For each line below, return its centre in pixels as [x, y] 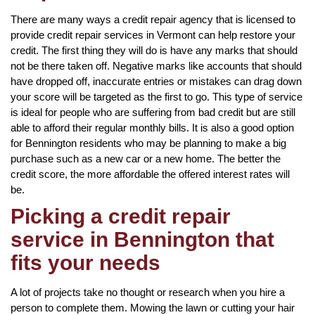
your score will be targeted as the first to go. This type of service [156, 96]
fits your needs [85, 262]
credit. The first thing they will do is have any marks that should [154, 50]
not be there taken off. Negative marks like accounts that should [156, 65]
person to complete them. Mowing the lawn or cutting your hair [153, 307]
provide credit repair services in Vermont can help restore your [153, 34]
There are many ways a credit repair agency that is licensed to [153, 19]
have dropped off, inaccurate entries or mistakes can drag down [156, 81]
